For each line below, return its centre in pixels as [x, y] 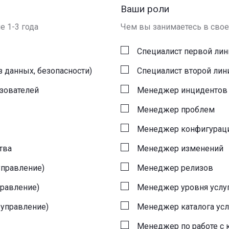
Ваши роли [145, 9]
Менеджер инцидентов [182, 90]
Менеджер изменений [180, 148]
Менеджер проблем [176, 110]
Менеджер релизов [175, 168]
